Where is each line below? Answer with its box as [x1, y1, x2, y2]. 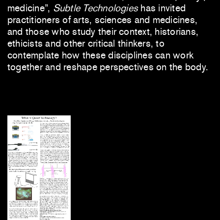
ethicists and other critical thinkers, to [7, 37, 165, 50]
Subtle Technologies [53, 2, 138, 14]
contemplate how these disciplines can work [7, 49, 194, 61]
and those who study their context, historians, [7, 26, 199, 38]
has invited [138, 2, 186, 14]
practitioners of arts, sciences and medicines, [7, 14, 198, 26]
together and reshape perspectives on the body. [7, 61, 209, 73]
